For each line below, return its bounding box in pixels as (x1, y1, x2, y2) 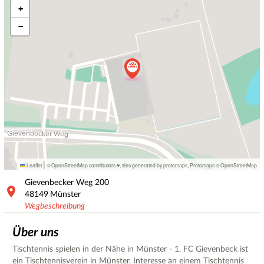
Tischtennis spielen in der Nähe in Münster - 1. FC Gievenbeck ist (12, 245, 248, 253)
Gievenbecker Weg (25, 178, 93, 187)
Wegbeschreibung (25, 202, 85, 210)
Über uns (12, 226, 59, 239)
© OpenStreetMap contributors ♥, (45, 161, 122, 169)
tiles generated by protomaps (122, 161, 187, 169)
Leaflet (25, 161, 42, 169)
